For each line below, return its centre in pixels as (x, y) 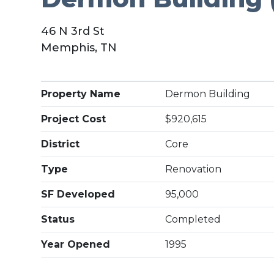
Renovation (194, 169)
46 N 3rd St (73, 31)
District (61, 144)
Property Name (81, 94)
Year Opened (76, 244)
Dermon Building (208, 94)
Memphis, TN (79, 48)
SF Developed (78, 194)
